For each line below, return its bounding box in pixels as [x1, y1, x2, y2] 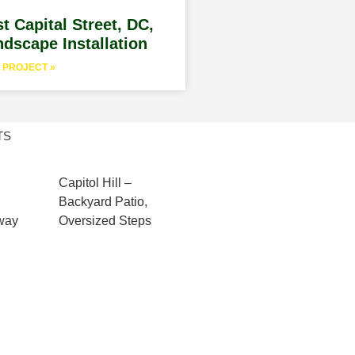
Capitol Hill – [58, 176, 132, 190]
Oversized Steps [58, 214, 151, 228]
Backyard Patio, [58, 195, 147, 209]
